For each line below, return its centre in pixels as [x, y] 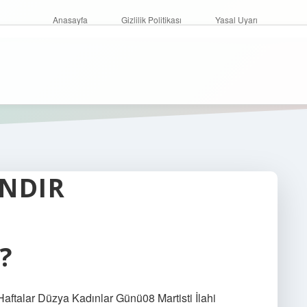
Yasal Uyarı [236, 20]
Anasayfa [70, 20]
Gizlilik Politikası [151, 20]
